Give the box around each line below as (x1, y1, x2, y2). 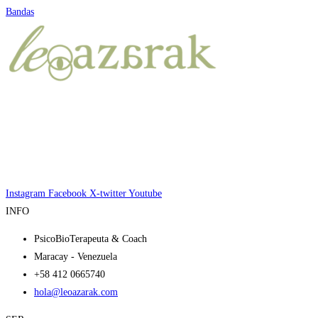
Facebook (48, 188, 87, 199)
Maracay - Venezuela (34, 251, 117, 262)
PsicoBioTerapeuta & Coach (34, 234, 147, 244)
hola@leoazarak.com (34, 287, 118, 297)
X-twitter (89, 188, 126, 199)
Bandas (6, 6, 34, 17)
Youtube (128, 188, 162, 199)
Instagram (6, 188, 45, 199)
